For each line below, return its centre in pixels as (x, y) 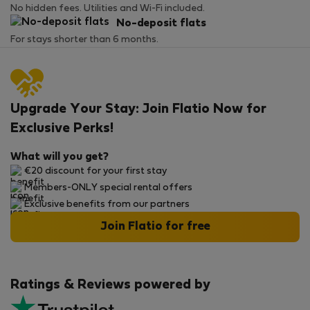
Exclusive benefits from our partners (107, 204)
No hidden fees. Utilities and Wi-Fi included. (108, 9)
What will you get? (60, 157)
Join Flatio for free (155, 227)
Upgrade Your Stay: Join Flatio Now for (138, 109)
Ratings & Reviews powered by (110, 285)
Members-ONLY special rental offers (108, 188)
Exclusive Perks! (62, 129)
